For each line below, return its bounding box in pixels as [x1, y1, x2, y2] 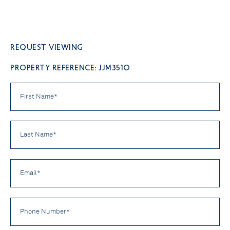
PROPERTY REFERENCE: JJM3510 [10, 62, 130, 72]
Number [10, 207, 41, 218]
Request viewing [10, 42, 83, 52]
